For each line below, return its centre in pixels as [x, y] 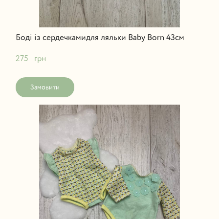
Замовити [45, 87]
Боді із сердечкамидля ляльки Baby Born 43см [100, 38]
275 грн [31, 59]
